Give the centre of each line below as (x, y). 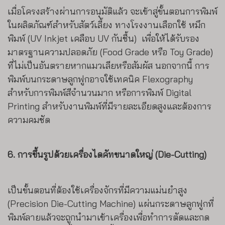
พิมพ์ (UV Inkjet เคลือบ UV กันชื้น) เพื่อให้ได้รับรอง (103, 38)
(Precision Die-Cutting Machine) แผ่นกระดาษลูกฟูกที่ (111, 203)
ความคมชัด (29, 120)
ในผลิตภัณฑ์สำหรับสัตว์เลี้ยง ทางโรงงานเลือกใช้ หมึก (106, 25)
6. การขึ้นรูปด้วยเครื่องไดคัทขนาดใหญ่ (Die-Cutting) (107, 154)
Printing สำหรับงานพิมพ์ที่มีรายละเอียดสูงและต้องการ (109, 106)
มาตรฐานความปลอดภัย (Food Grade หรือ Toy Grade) (110, 52)
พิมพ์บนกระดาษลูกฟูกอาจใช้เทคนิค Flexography (100, 79)
